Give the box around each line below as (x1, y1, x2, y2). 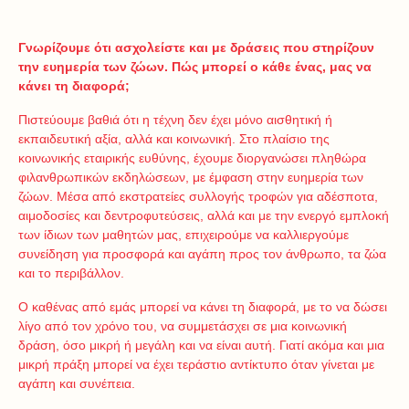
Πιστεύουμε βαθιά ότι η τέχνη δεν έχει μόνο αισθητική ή (18, 112, 332, 128)
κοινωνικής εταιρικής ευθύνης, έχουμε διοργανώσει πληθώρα (18, 151, 366, 166)
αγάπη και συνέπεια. (18, 376, 135, 392)
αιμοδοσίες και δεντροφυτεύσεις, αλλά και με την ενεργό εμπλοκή (18, 208, 389, 224)
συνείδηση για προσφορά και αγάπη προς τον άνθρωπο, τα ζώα (18, 246, 386, 262)
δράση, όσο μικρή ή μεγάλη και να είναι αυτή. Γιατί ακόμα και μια (18, 338, 384, 353)
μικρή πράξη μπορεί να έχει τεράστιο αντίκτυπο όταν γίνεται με (18, 357, 374, 372)
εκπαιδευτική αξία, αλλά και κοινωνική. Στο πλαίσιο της (18, 131, 330, 147)
